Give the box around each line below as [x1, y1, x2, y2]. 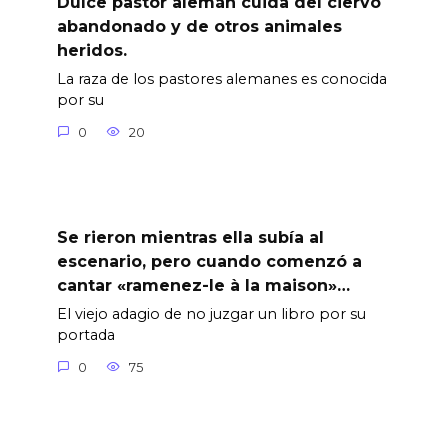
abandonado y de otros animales [56, 16, 342, 36]
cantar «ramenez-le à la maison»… [56, 275, 350, 295]
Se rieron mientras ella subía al [56, 227, 324, 247]
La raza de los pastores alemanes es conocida [56, 70, 387, 89]
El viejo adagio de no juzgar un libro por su [56, 305, 366, 324]
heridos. [56, 40, 127, 60]
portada [56, 326, 115, 345]
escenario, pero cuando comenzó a [56, 251, 362, 271]
